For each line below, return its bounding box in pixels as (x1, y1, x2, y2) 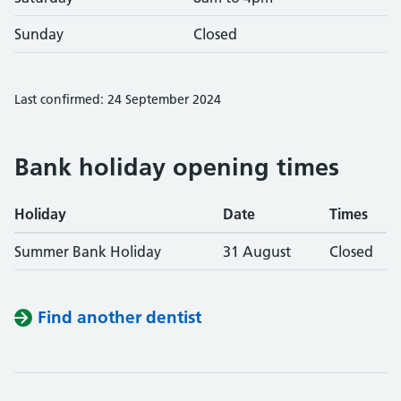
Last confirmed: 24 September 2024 (14, 91, 221, 107)
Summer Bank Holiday (14, 243, 161, 260)
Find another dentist (38, 307, 201, 328)
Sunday (14, 25, 64, 43)
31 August (223, 243, 291, 260)
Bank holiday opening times (14, 152, 339, 182)
